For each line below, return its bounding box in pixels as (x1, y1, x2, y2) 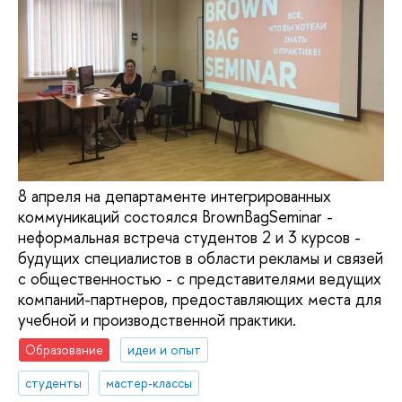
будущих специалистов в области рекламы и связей (18, 246, 383, 269)
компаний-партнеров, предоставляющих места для (18, 287, 381, 310)
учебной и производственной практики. (18, 308, 296, 331)
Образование (25, 341, 104, 359)
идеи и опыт (127, 341, 202, 359)
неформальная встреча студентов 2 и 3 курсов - (18, 225, 361, 249)
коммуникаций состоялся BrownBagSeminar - (18, 205, 333, 228)
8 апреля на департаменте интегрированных (18, 184, 331, 207)
